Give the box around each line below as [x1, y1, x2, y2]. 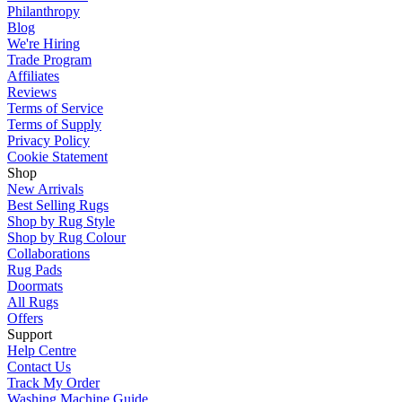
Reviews [7, 83, 57, 100]
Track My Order [7, 374, 100, 390]
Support [7, 326, 52, 342]
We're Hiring [7, 35, 80, 51]
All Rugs [7, 293, 58, 310]
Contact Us [7, 358, 71, 374]
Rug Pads [7, 261, 62, 277]
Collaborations [7, 245, 90, 261]
